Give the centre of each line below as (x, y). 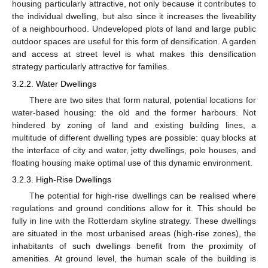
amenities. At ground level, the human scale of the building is (134, 259)
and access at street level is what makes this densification (134, 54)
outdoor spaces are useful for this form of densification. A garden (134, 42)
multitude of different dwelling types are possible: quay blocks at (134, 137)
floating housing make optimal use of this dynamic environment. (132, 162)
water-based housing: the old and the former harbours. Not (134, 112)
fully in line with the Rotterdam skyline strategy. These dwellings (134, 221)
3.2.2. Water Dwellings (54, 83)
